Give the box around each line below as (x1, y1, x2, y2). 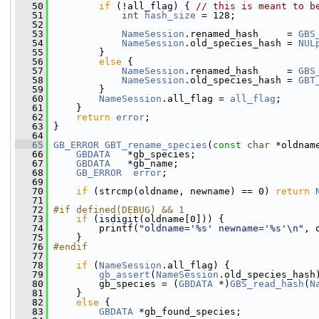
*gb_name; (110, 158, 179, 169)
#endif (53, 241, 88, 252)
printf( (48, 223, 139, 234)
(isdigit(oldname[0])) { (88, 214, 224, 224)
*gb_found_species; (133, 306, 241, 317)
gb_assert (99, 269, 150, 280)
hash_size (145, 10, 196, 21)
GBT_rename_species (105, 140, 207, 150)
